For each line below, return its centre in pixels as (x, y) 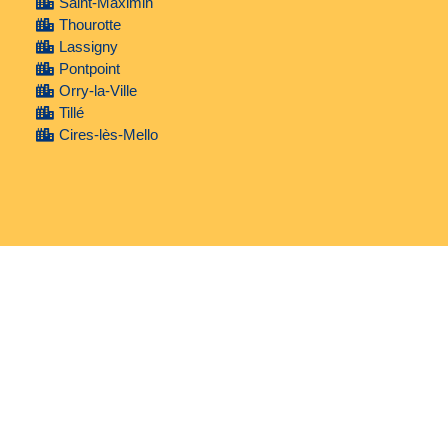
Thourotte (89, 25)
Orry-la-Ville (97, 91)
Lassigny (88, 47)
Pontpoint (89, 69)
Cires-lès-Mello (108, 135)
